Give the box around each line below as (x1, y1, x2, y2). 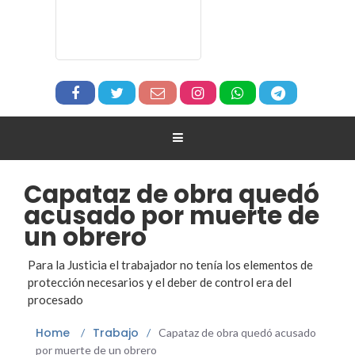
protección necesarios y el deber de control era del (28, 274, 292, 289)
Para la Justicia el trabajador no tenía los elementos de (28, 257, 313, 272)
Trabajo (93, 324, 139, 341)
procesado (28, 292, 83, 307)
